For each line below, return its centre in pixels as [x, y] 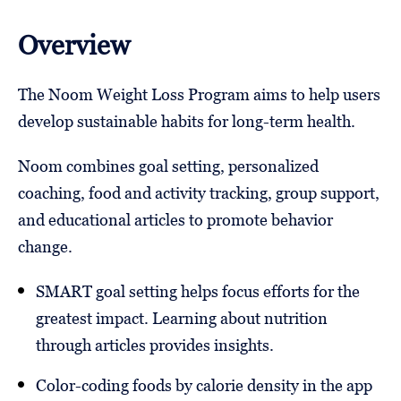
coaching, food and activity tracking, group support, [199, 192]
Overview [74, 45]
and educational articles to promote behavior [175, 219]
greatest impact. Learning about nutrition [182, 318]
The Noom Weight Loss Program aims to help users [199, 94]
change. [45, 246]
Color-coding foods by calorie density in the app [204, 385]
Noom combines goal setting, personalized [168, 166]
